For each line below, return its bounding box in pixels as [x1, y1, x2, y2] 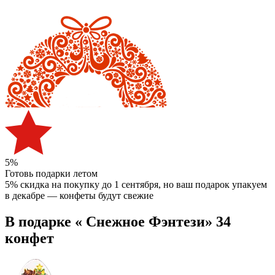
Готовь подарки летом [5, 168, 98, 179]
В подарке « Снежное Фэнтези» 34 [5, 213, 231, 230]
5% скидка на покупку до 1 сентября [5, 179, 158, 190]
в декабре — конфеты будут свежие [5, 190, 153, 201]
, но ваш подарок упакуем [158, 179, 267, 190]
